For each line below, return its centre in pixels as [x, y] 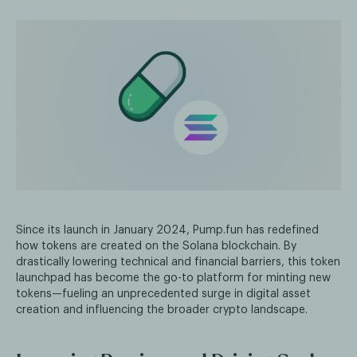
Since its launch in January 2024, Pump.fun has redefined [167, 231]
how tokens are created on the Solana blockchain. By [156, 247]
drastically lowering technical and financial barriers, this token [178, 263]
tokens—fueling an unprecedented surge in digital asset [163, 294]
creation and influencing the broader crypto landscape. [162, 310]
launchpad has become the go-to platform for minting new [173, 279]
